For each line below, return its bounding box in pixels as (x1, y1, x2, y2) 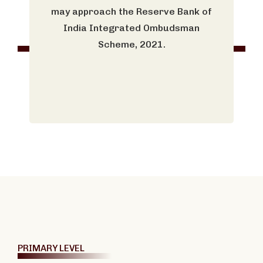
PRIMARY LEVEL (18, 242, 85, 254)
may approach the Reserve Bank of (51, 5, 212, 17)
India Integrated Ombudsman (63, 22, 200, 33)
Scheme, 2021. (97, 38, 166, 50)
